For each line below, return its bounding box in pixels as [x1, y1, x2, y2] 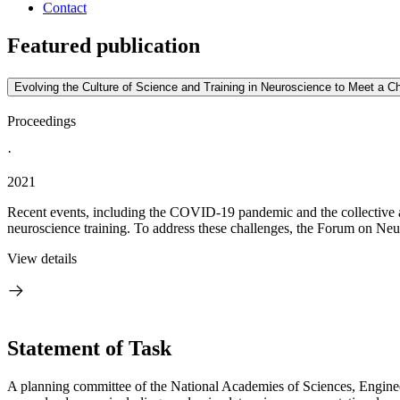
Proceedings [7, 113, 76, 129]
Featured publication [7, 34, 200, 58]
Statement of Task [7, 336, 171, 360]
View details [7, 251, 77, 266]
